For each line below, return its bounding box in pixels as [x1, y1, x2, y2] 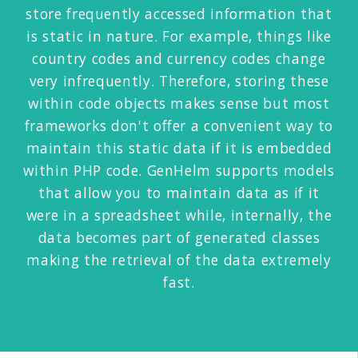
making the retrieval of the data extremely [26, 249, 332, 269]
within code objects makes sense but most [28, 93, 330, 113]
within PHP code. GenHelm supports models [23, 160, 335, 180]
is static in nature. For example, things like [26, 26, 332, 46]
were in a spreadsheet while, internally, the [26, 205, 332, 225]
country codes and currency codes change [32, 48, 326, 68]
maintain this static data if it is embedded [26, 137, 332, 157]
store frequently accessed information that [26, 3, 332, 23]
